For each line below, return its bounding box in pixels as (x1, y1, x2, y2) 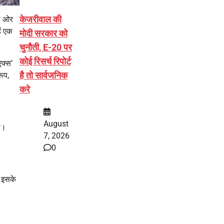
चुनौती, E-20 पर (19, 41, 72, 52)
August (43, 118, 68, 128)
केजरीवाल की (19, 13, 61, 24)
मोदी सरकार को (19, 27, 67, 38)
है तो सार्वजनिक (19, 69, 67, 80)
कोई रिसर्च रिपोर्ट (19, 55, 71, 66)
